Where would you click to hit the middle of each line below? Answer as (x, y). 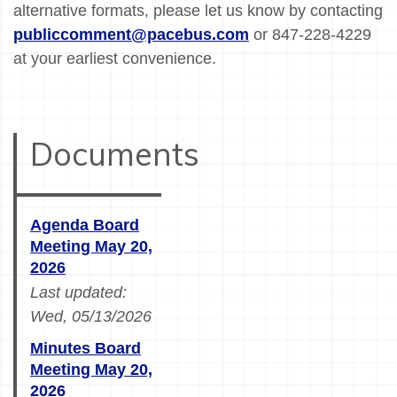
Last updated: (78, 293)
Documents (115, 154)
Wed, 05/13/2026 (91, 317)
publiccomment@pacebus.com (131, 35)
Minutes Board (86, 349)
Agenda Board (85, 226)
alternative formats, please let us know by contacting (198, 11)
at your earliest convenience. (117, 59)
